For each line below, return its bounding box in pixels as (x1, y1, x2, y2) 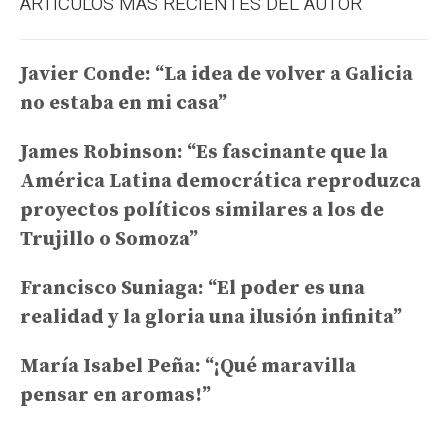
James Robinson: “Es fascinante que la (20, 140, 388, 166)
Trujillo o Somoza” (20, 227, 198, 253)
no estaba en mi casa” (20, 91, 227, 117)
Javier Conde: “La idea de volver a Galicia (20, 62, 413, 88)
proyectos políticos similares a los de (20, 198, 384, 224)
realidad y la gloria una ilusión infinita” (20, 305, 402, 331)
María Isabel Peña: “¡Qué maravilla (20, 354, 356, 380)
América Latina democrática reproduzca (20, 169, 421, 195)
